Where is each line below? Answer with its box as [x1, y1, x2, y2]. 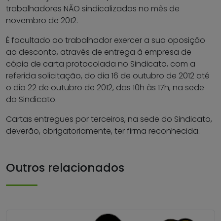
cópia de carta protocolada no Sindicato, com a [6, 58, 195, 70]
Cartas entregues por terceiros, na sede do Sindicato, [6, 113, 212, 125]
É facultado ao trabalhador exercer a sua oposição [6, 35, 205, 46]
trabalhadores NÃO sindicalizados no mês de [6, 3, 180, 15]
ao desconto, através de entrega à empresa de [6, 46, 191, 58]
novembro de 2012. [6, 15, 78, 27]
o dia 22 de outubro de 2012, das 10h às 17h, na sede [6, 82, 204, 94]
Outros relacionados [6, 159, 124, 176]
